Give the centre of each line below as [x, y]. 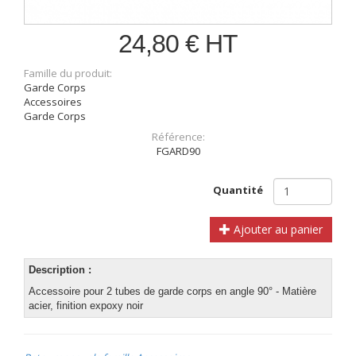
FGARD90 [178, 151]
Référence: [178, 136]
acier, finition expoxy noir [86, 305]
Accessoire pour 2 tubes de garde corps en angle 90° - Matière [172, 291]
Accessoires [53, 101]
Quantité [238, 190]
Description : [60, 269]
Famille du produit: [69, 73]
